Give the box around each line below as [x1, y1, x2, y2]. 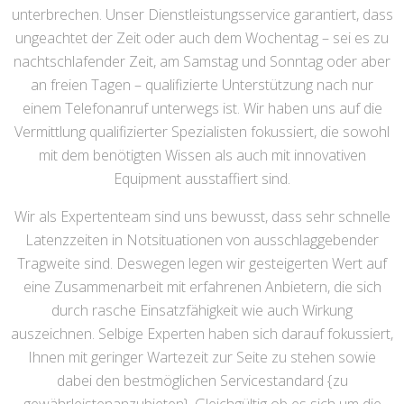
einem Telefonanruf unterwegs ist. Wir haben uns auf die [22, 98, 382, 119]
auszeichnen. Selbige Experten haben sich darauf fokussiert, [11, 324, 393, 344]
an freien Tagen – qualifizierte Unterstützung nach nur [31, 75, 373, 96]
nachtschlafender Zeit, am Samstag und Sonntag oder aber [14, 51, 390, 72]
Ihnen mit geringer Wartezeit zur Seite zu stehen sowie [28, 347, 376, 368]
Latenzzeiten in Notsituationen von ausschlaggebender [25, 230, 379, 251]
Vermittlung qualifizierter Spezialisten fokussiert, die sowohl [14, 122, 390, 142]
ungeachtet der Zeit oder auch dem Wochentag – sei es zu [15, 28, 389, 49]
